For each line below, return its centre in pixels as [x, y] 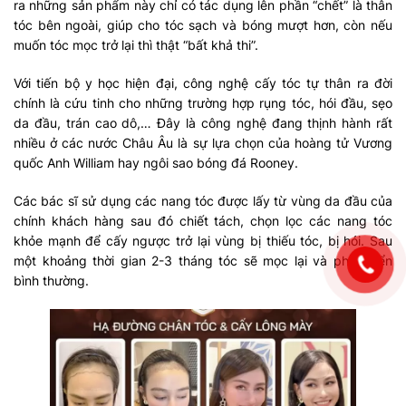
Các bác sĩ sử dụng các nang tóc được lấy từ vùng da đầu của [203, 200]
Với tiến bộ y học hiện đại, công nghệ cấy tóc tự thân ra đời [203, 82]
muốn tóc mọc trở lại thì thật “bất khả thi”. [136, 44]
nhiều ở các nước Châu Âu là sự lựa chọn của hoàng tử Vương [203, 142]
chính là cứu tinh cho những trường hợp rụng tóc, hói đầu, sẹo [203, 102]
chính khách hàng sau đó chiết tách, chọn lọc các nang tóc [203, 220]
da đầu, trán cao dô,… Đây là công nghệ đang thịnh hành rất [203, 122]
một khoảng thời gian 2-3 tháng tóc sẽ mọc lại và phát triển [203, 260]
